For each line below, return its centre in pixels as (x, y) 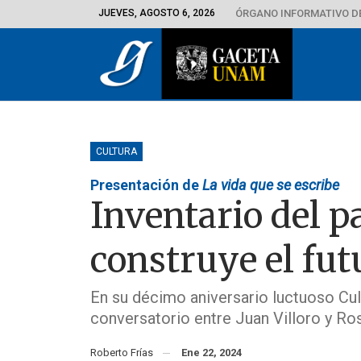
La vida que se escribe (271, 185)
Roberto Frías (125, 352)
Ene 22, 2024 (212, 352)
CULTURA (116, 151)
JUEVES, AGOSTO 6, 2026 (157, 13)
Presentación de (146, 185)
